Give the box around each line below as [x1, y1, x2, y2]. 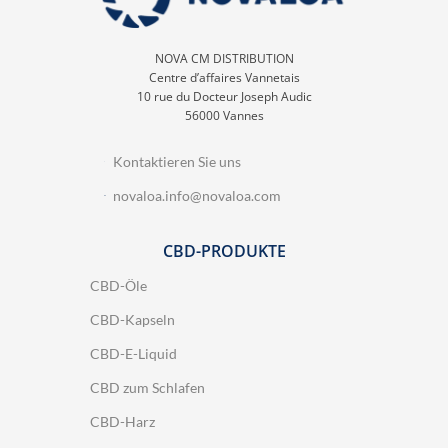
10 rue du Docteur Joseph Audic [136, 87, 312, 105]
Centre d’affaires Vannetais [148, 68, 300, 86]
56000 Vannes [184, 106, 264, 124]
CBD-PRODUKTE [162, 239, 286, 262]
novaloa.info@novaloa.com [112, 186, 281, 204]
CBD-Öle [90, 276, 147, 294]
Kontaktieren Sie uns [112, 152, 241, 170]
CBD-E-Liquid [90, 344, 177, 362]
